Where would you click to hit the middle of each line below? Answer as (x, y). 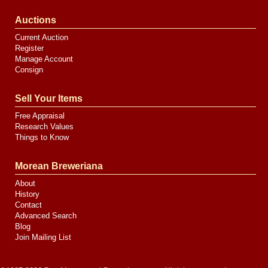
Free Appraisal (40, 116)
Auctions (36, 20)
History (27, 194)
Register (29, 48)
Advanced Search (46, 216)
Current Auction (42, 37)
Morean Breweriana (59, 166)
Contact (28, 205)
